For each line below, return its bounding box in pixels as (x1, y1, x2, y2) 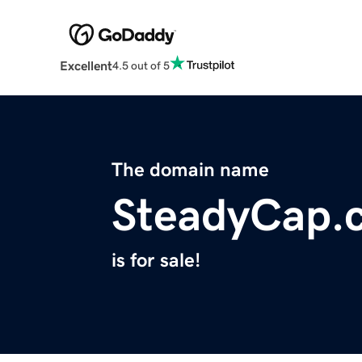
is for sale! (112, 250, 200, 271)
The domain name (112, 160, 269, 180)
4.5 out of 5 (112, 59, 170, 71)
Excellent (59, 59, 112, 73)
